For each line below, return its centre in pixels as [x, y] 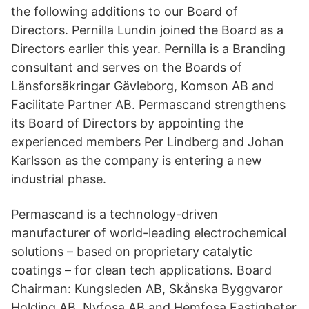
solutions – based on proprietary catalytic [132, 251]
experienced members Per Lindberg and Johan [148, 142]
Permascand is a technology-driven [114, 214]
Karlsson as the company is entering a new [137, 160]
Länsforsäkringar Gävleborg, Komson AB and [142, 86]
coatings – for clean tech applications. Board [141, 270]
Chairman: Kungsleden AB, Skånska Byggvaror [147, 289]
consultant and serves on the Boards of [127, 67]
